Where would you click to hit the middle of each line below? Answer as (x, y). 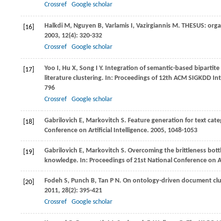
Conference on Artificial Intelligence (96, 130)
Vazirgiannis (153, 26)
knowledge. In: (67, 161)
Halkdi (54, 26)
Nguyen (85, 26)
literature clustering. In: (79, 78)
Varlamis (117, 26)
